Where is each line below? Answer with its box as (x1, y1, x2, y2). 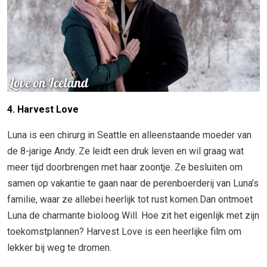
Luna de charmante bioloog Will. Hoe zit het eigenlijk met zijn (7, 210, 259, 222)
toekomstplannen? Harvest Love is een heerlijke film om (7, 226, 241, 238)
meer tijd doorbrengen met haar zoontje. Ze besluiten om (7, 162, 243, 173)
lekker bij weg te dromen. (7, 242, 111, 254)
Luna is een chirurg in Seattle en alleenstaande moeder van (7, 129, 252, 141)
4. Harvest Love (7, 104, 79, 116)
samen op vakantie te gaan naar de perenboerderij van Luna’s (7, 178, 259, 190)
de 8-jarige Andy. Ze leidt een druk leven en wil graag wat (7, 145, 244, 157)
